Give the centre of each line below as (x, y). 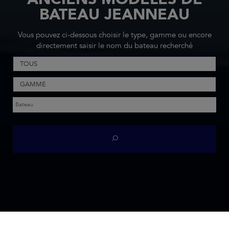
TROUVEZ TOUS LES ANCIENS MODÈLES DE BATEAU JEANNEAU (132, 224)
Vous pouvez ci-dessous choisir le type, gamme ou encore (114, 35)
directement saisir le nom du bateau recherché (114, 46)
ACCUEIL (29, 224)
